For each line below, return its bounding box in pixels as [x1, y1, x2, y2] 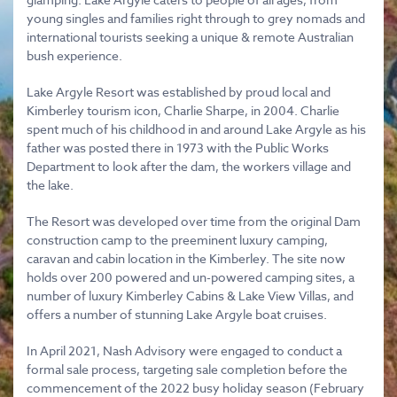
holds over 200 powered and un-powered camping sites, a [27, 269, 354, 285]
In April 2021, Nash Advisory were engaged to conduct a [27, 342, 342, 359]
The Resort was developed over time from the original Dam [27, 213, 361, 230]
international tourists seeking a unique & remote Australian [27, 28, 354, 45]
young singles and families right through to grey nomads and [27, 10, 365, 27]
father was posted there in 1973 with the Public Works [27, 139, 329, 156]
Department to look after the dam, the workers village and [27, 158, 351, 175]
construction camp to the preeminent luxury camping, [27, 231, 328, 248]
